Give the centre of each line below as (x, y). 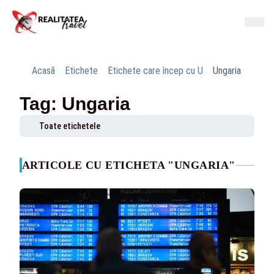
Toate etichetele (70, 126)
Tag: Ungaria (75, 104)
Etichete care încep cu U (155, 71)
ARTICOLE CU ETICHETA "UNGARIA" (129, 165)
